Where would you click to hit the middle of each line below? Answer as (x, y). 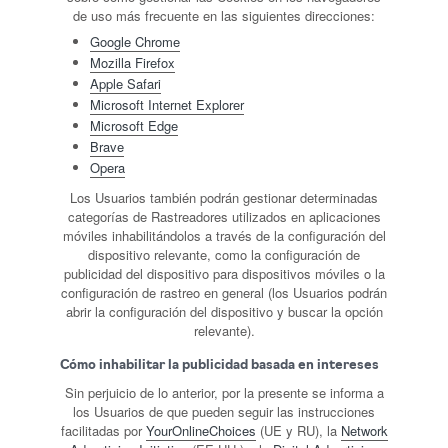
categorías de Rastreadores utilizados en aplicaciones (224, 216)
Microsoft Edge (134, 125)
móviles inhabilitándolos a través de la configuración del (224, 235)
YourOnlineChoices (200, 430)
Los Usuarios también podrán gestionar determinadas (224, 197)
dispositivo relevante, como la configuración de (224, 254)
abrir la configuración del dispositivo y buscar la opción (224, 311)
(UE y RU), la (298, 430)
